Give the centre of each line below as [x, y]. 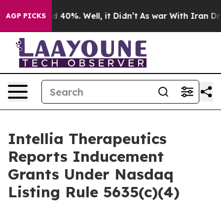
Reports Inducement [86, 156]
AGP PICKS [26, 16]
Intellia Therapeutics [87, 139]
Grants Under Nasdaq [91, 174]
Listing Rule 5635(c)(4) [94, 192]
